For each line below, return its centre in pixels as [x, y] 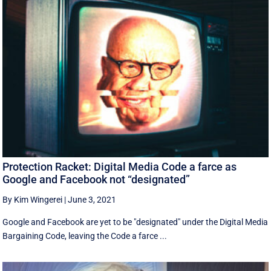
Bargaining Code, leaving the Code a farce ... [85, 236]
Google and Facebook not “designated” [96, 179]
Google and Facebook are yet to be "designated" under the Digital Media [135, 222]
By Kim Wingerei [33, 199]
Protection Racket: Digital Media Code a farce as [120, 166]
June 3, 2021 [92, 199]
